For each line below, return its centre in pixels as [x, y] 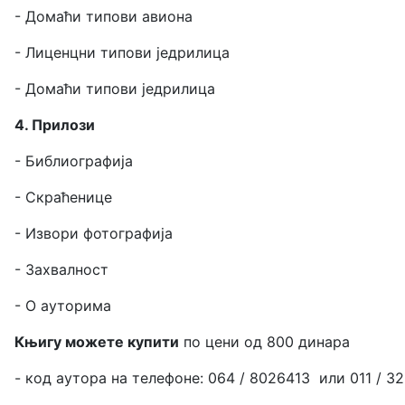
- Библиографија [74, 160]
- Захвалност [61, 269]
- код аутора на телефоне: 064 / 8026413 [162, 377]
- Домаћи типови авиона [104, 16]
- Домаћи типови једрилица [115, 88]
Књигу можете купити [97, 341]
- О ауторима [63, 305]
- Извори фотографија [94, 233]
